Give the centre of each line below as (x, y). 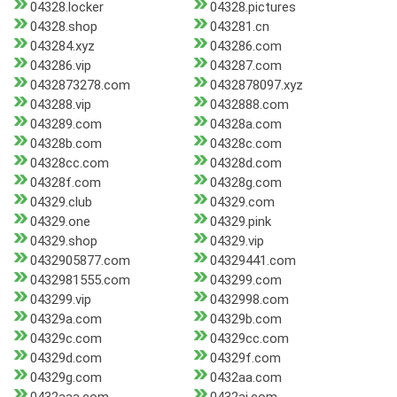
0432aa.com (245, 378)
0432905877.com (80, 261)
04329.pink (240, 222)
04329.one (60, 222)
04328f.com (66, 183)
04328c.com (245, 144)
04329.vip (237, 241)
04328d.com (245, 163)
